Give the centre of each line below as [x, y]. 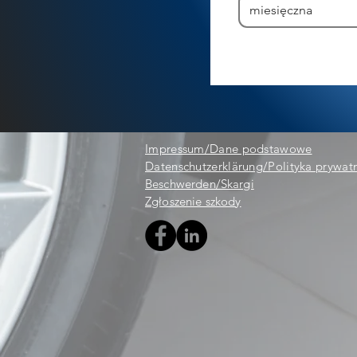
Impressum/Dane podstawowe [229, 149]
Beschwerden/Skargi [200, 184]
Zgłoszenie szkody [193, 202]
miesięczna [281, 10]
